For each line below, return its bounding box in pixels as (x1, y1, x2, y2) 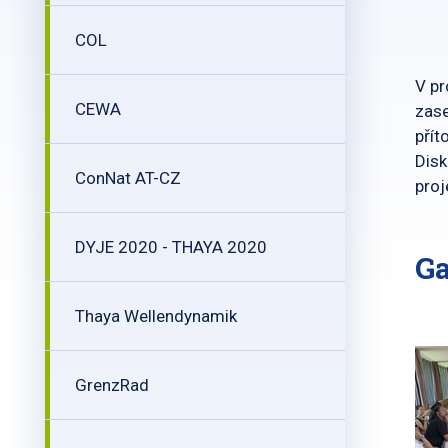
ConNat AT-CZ (75, 168, 181, 188)
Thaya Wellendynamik (75, 306, 237, 326)
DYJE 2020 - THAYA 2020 (75, 237, 267, 257)
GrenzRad (75, 375, 149, 395)
